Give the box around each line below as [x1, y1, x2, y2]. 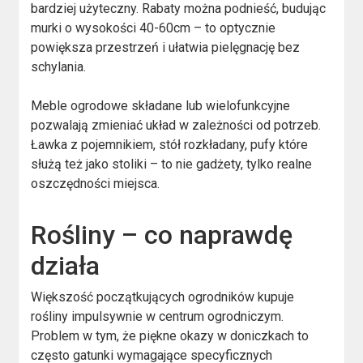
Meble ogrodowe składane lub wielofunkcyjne [31, 98, 291, 114]
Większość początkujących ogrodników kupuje [31, 289, 295, 305]
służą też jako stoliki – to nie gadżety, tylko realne [31, 156, 313, 173]
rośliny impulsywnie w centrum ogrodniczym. [31, 309, 284, 325]
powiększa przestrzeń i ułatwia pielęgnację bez [31, 40, 301, 56]
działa [31, 250, 100, 282]
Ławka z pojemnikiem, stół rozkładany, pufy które [31, 137, 309, 153]
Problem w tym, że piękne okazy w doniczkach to [31, 328, 310, 344]
